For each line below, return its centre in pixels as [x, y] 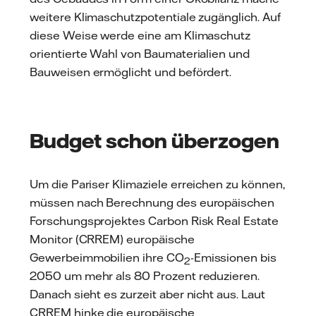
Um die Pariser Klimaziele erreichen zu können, [157, 184]
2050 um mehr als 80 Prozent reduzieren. [145, 275]
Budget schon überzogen [154, 140]
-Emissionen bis [233, 257]
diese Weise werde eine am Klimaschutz [140, 35]
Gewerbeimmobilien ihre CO [107, 257]
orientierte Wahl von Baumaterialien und [140, 53]
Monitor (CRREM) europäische [112, 239]
